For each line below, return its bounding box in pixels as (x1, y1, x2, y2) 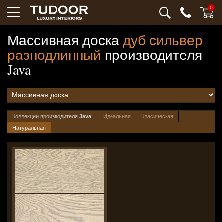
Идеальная (103, 113, 131, 119)
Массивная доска (7, 30, 123, 49)
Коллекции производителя (12, 113, 79, 119)
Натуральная (12, 125, 46, 131)
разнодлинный (7, 45, 101, 64)
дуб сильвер (123, 30, 203, 49)
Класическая (141, 113, 173, 119)
